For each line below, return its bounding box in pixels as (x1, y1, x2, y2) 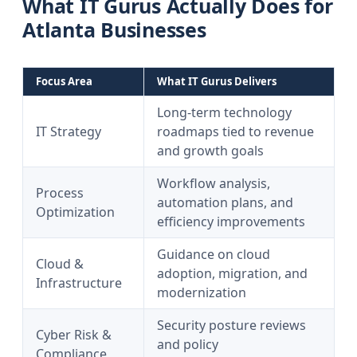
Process (36, 184, 84, 202)
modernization (157, 284, 246, 301)
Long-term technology (157, 104, 292, 121)
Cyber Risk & (36, 326, 112, 343)
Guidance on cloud (157, 245, 270, 263)
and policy (157, 335, 218, 353)
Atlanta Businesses (22, 16, 206, 43)
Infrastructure (36, 274, 122, 292)
